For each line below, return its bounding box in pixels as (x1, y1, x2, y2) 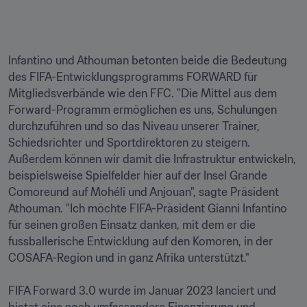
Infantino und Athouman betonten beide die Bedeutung (8, 53, 287, 67)
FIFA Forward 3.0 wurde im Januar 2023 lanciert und (8, 284, 276, 297)
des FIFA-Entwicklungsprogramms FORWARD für (8, 70, 258, 84)
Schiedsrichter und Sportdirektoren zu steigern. (8, 136, 250, 149)
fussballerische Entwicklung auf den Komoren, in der (8, 234, 273, 248)
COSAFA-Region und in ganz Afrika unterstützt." (8, 251, 252, 265)
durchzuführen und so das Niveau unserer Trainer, (8, 119, 260, 133)
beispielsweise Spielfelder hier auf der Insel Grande (8, 169, 267, 182)
